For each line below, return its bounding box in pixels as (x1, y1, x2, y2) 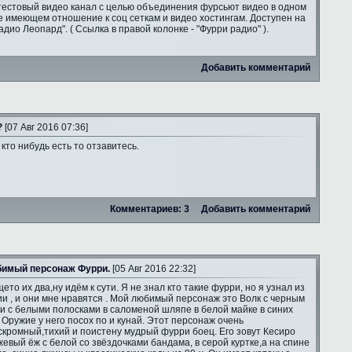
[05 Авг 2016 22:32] (110, 263, 196, 274)
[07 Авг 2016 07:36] (2, 122, 88, 133)
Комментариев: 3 (110, 203, 189, 214)
